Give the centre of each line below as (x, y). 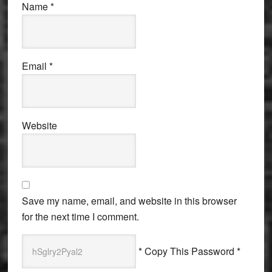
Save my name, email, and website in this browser (129, 200)
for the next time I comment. (80, 216)
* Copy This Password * (189, 251)
